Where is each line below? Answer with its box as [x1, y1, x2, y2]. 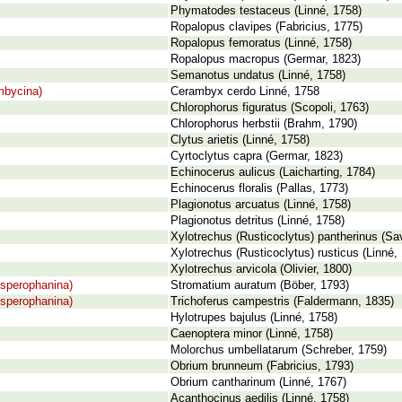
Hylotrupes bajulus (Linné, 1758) [170, 311, 337, 324]
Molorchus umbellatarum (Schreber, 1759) [170, 344, 387, 356]
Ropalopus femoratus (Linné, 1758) [170, 37, 352, 49]
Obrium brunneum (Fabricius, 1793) [170, 360, 354, 372]
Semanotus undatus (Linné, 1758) [170, 69, 345, 82]
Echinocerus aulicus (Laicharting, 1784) [170, 166, 375, 179]
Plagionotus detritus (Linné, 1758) [170, 214, 345, 227]
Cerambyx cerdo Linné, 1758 [170, 85, 319, 98]
